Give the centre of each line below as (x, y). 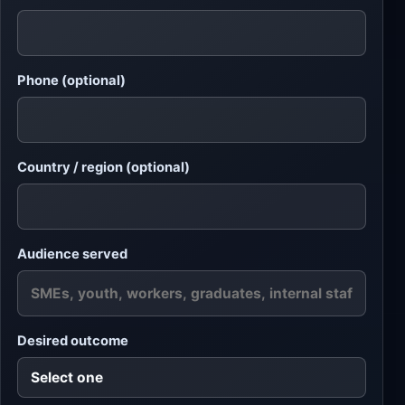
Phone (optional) (71, 81)
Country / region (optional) (104, 168)
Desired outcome (73, 341)
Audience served (72, 254)
